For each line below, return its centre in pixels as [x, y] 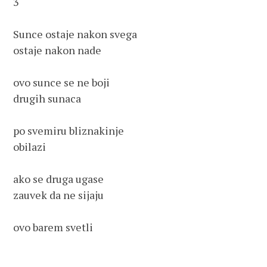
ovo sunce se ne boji [63, 82]
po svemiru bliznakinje [70, 131]
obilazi [30, 147]
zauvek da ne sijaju [59, 195]
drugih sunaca [47, 98]
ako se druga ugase [59, 179]
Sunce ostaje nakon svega [75, 34]
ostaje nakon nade [58, 50]
